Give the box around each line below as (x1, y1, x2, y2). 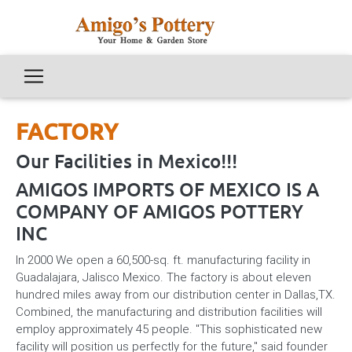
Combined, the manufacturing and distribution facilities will (16, 304, 322, 319)
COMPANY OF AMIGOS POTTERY (16, 201, 303, 222)
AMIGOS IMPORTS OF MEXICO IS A (16, 179, 319, 200)
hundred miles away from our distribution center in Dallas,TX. (16, 287, 335, 302)
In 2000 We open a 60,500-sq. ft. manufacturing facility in (16, 252, 310, 267)
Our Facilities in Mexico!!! (16, 151, 237, 172)
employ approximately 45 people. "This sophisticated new (16, 321, 322, 336)
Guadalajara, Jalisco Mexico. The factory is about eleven (16, 269, 311, 284)
